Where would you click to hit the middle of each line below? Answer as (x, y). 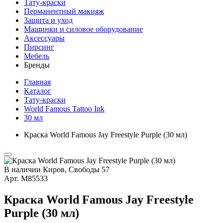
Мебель (37, 56)
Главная (37, 82)
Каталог (38, 91)
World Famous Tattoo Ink (64, 109)
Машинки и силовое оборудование (83, 29)
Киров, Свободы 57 (76, 169)
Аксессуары (44, 38)
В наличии (22, 169)
